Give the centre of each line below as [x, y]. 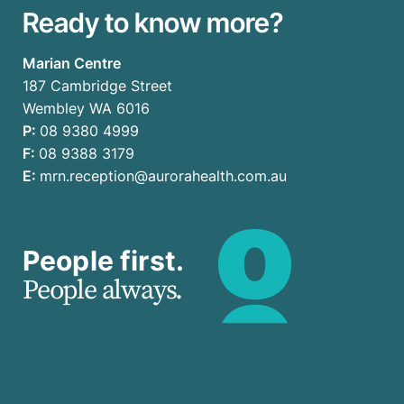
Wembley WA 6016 [86, 108]
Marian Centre [72, 63]
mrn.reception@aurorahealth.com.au [163, 175]
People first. [103, 261]
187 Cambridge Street [97, 85]
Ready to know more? [153, 22]
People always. [103, 291]
